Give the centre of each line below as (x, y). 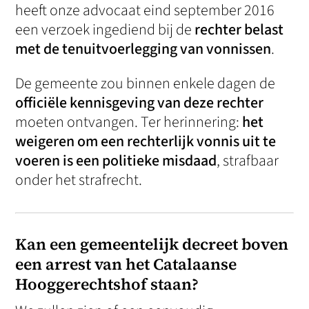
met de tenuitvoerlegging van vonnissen (143, 49)
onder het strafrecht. (79, 180)
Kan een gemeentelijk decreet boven (152, 245)
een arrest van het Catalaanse (126, 265)
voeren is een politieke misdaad (116, 161)
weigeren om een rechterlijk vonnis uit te (146, 142)
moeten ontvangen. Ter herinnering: (129, 122)
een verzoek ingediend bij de (105, 30)
